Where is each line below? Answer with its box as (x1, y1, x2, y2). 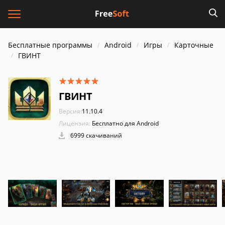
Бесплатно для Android (92, 119, 159, 128)
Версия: (59, 107, 82, 116)
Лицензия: (59, 119, 90, 128)
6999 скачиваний (69, 131, 122, 140)
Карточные (174, 40, 213, 50)
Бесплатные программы (8, 40, 92, 50)
